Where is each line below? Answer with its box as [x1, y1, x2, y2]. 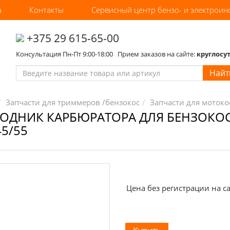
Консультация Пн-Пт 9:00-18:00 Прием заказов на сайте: [15, 49, 197, 59]
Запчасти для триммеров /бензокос [5, 97, 140, 107]
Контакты [29, 5, 64, 15]
